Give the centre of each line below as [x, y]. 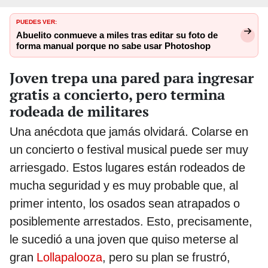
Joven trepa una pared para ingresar [132, 78]
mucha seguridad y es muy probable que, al [124, 186]
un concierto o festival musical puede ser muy [129, 150]
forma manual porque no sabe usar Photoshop [113, 46]
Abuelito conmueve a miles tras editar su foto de [117, 36]
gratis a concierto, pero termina [117, 95]
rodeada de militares [79, 112]
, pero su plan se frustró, [166, 258]
